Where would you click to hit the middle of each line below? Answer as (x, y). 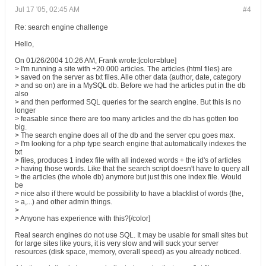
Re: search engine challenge (61, 27)
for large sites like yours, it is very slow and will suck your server (117, 243)
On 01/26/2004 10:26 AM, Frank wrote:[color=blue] (96, 61)
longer (25, 110)
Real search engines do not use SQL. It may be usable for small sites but (131, 235)
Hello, (24, 44)
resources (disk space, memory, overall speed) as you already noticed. (128, 252)
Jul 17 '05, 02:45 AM (47, 9)
